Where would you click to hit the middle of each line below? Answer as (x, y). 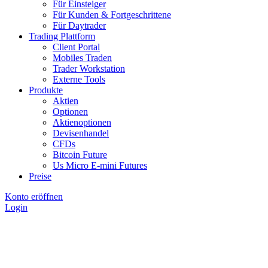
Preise (40, 176)
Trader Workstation (89, 68)
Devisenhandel (81, 133)
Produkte (46, 90)
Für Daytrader (79, 25)
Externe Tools (79, 79)
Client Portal (76, 47)
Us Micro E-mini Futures (100, 165)
